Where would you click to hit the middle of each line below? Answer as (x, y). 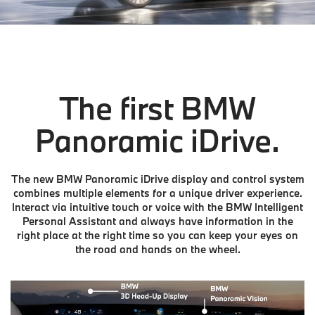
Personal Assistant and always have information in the (157, 221)
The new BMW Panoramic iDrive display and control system (157, 179)
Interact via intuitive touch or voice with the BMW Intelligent (157, 207)
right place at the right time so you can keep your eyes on (157, 235)
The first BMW (157, 108)
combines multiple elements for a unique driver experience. (157, 193)
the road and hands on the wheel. (157, 249)
